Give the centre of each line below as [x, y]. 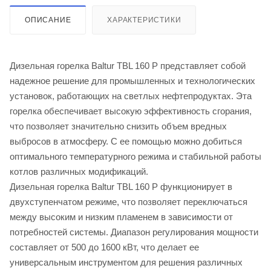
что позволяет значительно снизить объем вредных [118, 126]
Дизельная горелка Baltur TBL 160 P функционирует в [121, 186]
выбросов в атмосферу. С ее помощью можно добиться [126, 141]
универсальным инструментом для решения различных [126, 262]
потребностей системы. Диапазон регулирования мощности [134, 232]
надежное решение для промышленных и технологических [132, 80]
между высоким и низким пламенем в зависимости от [121, 217]
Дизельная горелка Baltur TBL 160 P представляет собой [128, 65]
